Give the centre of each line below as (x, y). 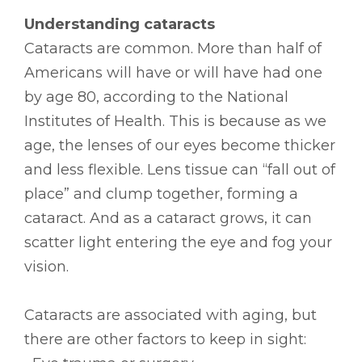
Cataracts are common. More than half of (173, 48)
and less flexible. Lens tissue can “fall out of (180, 169)
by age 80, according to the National (156, 97)
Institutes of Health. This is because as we (175, 121)
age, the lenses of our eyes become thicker (180, 145)
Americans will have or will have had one (173, 72)
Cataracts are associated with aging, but (170, 315)
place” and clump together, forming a (161, 194)
